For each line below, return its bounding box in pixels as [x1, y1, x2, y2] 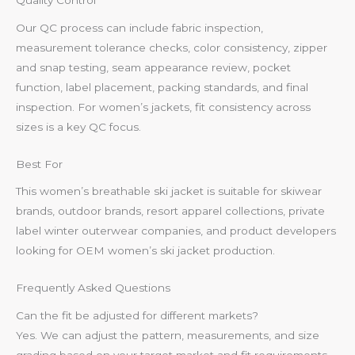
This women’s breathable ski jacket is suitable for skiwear [16, 185, 322, 198]
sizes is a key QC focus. [16, 120, 141, 133]
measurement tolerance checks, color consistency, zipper [16, 40, 327, 54]
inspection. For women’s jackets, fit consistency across [16, 100, 311, 113]
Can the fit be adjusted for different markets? [16, 308, 258, 322]
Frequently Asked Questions [16, 281, 170, 295]
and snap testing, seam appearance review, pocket [16, 60, 291, 74]
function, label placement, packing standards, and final [16, 80, 308, 94]
